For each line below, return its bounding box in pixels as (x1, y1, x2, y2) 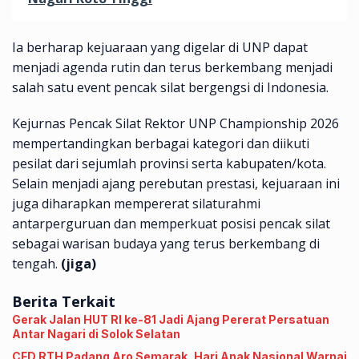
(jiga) (61, 254, 96, 272)
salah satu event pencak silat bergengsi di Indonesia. (12, 78, 329, 96)
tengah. (12, 254, 61, 272)
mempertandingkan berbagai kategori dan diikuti (12, 134, 309, 152)
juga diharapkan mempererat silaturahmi (12, 194, 260, 212)
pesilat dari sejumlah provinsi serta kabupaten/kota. (12, 154, 326, 172)
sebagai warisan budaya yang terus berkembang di (12, 234, 320, 252)
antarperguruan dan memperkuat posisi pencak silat (12, 214, 330, 232)
